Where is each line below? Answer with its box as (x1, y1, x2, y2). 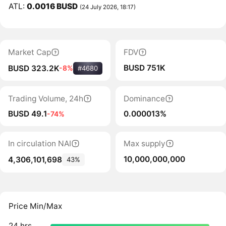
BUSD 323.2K (8, 63, 59, 73)
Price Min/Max (9, 201, 63, 211)
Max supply (123, 139, 165, 148)
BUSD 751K (123, 63, 165, 73)
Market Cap (8, 47, 51, 57)
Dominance (123, 93, 165, 103)
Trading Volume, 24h (8, 93, 83, 103)
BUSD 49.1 (8, 109, 47, 119)
